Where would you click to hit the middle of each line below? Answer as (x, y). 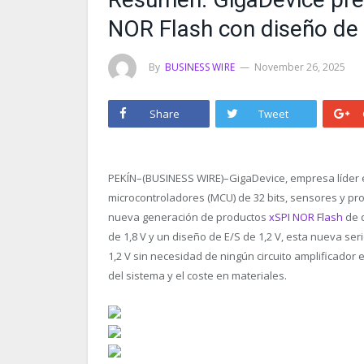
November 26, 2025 (300, 67)
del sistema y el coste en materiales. (197, 275)
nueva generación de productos (188, 217)
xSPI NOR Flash (306, 217)
